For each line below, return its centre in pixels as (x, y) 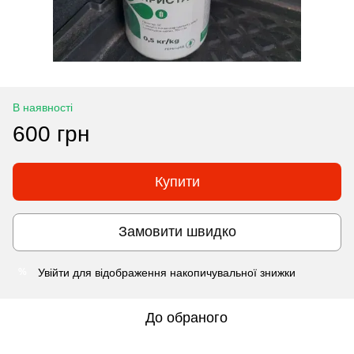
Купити (177, 181)
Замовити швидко (177, 232)
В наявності (43, 107)
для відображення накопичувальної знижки (183, 272)
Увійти (54, 272)
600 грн (51, 134)
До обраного (186, 317)
